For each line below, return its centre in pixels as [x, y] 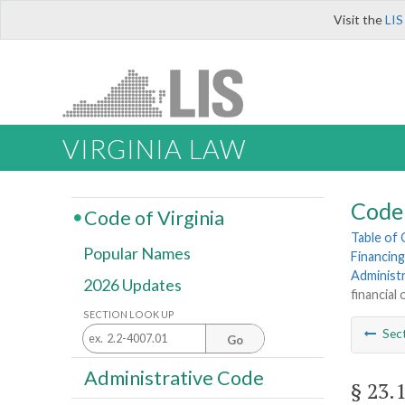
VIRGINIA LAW [154, 150]
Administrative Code [174, 377]
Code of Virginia [154, 217]
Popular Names [137, 254]
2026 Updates [132, 285]
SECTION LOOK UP [129, 314]
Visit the [359, 19]
